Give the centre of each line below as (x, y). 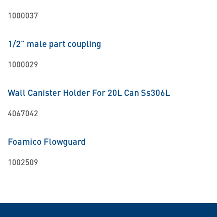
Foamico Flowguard (47, 141)
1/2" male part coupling (54, 43)
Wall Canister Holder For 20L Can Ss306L (89, 92)
